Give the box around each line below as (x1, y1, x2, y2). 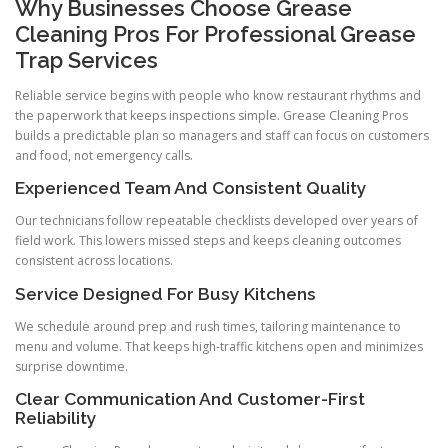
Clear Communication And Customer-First (15, 388, 365, 409)
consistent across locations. (15, 252, 173, 270)
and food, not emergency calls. (15, 147, 193, 165)
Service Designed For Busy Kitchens (15, 283, 316, 304)
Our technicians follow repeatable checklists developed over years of (15, 212, 418, 230)
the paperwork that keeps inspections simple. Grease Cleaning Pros (15, 107, 408, 125)
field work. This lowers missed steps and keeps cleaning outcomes (15, 232, 401, 250)
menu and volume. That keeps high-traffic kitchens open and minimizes (15, 337, 423, 355)
